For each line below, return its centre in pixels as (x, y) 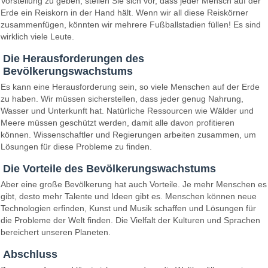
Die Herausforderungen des (74, 58)
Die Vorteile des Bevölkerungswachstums (109, 169)
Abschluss (30, 255)
